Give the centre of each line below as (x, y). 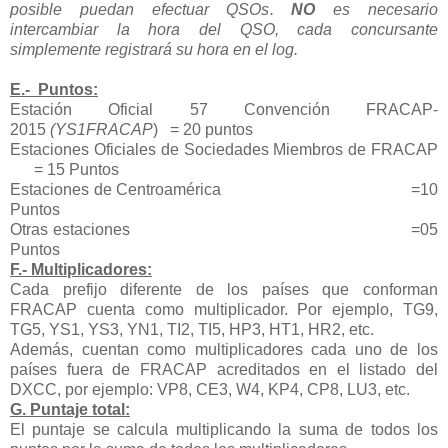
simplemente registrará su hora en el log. (154, 49)
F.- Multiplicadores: (81, 269)
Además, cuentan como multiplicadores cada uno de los (224, 349)
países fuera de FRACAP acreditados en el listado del (224, 369)
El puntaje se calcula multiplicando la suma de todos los (224, 429)
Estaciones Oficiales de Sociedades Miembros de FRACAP (224, 149)
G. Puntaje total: (70, 409)
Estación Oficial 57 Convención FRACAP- (224, 109)
